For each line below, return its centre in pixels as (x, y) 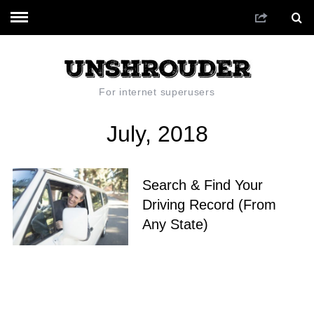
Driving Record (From (209, 205)
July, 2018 (157, 134)
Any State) (175, 225)
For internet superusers (157, 91)
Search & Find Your (202, 185)
